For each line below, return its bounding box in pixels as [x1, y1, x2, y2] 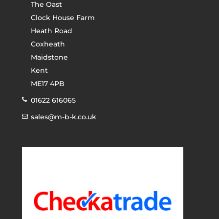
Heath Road [30, 26, 72, 35]
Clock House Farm [30, 13, 95, 22]
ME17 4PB [30, 79, 65, 88]
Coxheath [30, 39, 65, 48]
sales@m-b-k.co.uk [30, 112, 96, 121]
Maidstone [30, 52, 68, 62]
